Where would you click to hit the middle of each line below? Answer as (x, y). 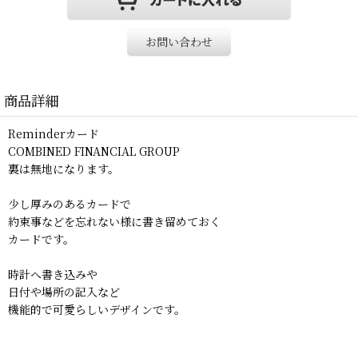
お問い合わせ (179, 41)
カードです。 (41, 239)
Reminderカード (54, 133)
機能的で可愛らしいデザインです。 (97, 309)
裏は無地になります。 (64, 168)
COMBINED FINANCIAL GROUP (94, 151)
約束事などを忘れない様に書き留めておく (114, 221)
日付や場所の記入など (64, 291)
